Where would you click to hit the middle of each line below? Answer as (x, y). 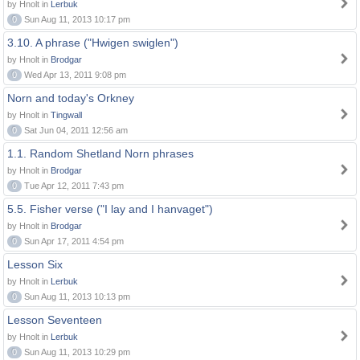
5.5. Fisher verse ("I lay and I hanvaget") (110, 209)
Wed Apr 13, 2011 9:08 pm (74, 75)
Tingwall (66, 115)
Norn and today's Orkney (71, 98)
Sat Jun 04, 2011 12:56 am (75, 130)
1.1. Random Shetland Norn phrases (100, 153)
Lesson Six (35, 264)
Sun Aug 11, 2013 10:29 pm (76, 352)
